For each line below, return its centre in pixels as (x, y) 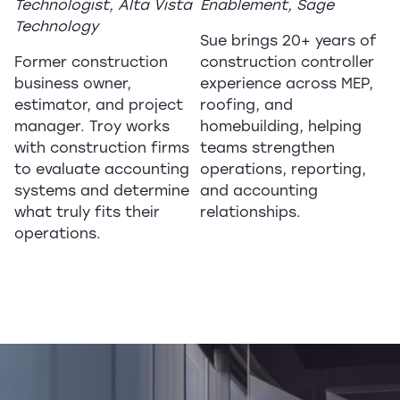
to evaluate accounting (102, 168)
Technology (56, 25)
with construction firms (102, 147)
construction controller (287, 61)
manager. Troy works (92, 125)
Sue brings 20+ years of (288, 40)
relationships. (250, 211)
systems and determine (102, 190)
